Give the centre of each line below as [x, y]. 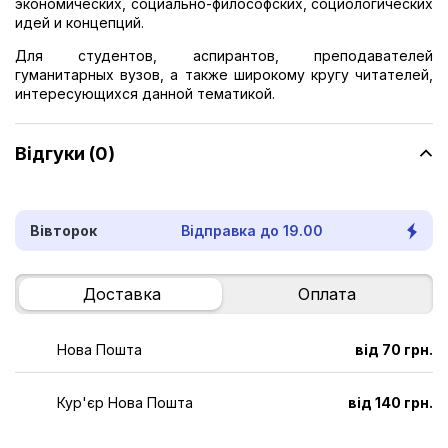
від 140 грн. [390, 403]
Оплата [326, 294]
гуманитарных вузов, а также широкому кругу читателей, [224, 75]
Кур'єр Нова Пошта [125, 403]
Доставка [121, 294]
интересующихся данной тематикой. [145, 94]
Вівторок [63, 231]
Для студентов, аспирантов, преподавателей [224, 56]
